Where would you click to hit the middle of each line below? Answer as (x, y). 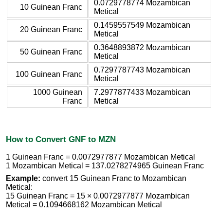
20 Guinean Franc (51, 29)
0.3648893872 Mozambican (142, 47)
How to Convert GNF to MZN (61, 139)
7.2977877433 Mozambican (142, 92)
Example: (23, 179)
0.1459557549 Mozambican (142, 25)
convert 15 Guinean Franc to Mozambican (113, 179)
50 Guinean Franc (51, 52)
